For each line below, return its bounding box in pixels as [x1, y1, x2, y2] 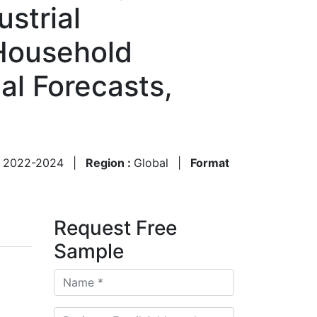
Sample [54, 238, 124, 263]
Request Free [54, 215, 177, 240]
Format [190, 155, 229, 170]
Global [134, 155, 168, 170]
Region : [86, 155, 134, 170]
